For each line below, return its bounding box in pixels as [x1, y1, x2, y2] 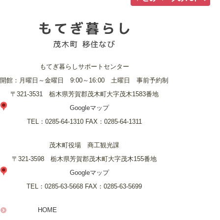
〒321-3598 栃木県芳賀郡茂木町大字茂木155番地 [12, 155, 157, 163]
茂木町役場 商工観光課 [49, 141, 119, 149]
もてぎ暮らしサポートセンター [39, 62, 129, 70]
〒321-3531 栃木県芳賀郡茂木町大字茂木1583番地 [10, 90, 159, 98]
